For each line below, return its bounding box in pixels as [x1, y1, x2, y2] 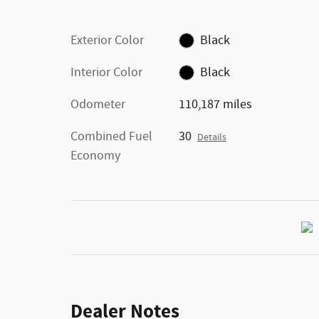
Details [197, 130, 226, 144]
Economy [70, 147, 120, 164]
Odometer [70, 95, 125, 113]
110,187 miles [178, 95, 252, 113]
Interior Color [70, 63, 142, 81]
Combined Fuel [70, 127, 152, 145]
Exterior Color [70, 31, 144, 49]
